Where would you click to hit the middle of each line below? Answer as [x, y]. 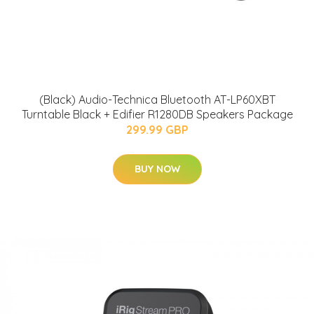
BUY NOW [157, 169]
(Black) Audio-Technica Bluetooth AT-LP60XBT [157, 100]
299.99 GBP [157, 130]
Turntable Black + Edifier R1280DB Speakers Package [157, 115]
